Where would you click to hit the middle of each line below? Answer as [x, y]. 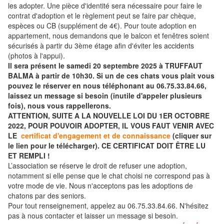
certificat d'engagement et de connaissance [96, 136]
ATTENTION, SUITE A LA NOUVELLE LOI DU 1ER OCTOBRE [109, 116]
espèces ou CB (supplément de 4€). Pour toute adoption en [102, 26]
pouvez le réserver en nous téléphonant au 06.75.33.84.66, [107, 86]
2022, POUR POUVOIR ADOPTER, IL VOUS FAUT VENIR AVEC [111, 126]
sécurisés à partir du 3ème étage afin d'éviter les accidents [101, 46]
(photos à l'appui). [36, 56]
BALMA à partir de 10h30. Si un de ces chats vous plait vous [111, 76]
